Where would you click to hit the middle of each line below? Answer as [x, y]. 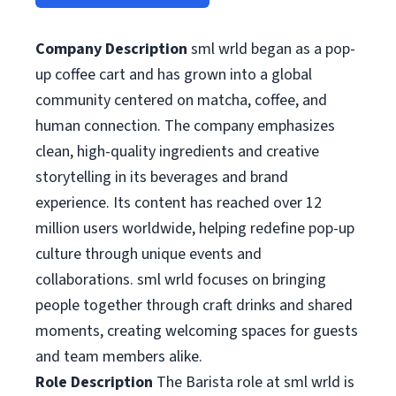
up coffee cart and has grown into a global [174, 75]
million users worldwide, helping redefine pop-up [195, 228]
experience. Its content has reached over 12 [179, 203]
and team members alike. [119, 357]
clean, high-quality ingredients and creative [177, 152]
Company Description [111, 49]
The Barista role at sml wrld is [254, 382]
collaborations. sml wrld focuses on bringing [181, 280]
